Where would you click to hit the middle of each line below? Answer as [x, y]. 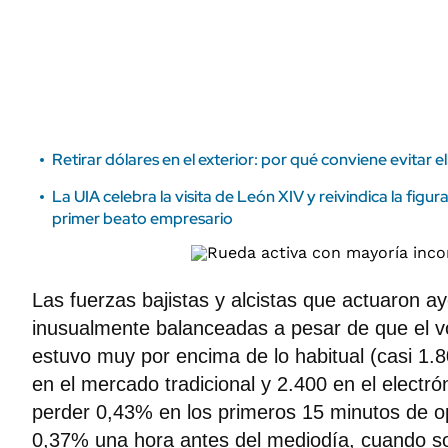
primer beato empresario [142, 218]
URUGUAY [309, 65]
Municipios [307, 29]
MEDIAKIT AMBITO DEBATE [109, 41]
